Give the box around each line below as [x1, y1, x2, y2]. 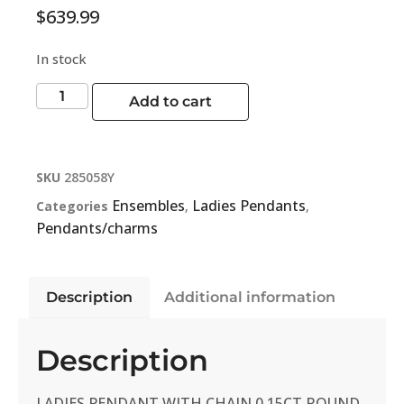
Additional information [163, 288, 335, 306]
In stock [36, 49, 87, 68]
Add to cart [129, 93, 213, 111]
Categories [36, 197, 108, 216]
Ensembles [112, 196, 185, 216]
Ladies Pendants [192, 196, 306, 216]
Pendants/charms [36, 218, 158, 239]
